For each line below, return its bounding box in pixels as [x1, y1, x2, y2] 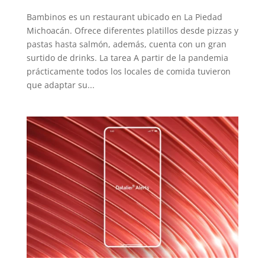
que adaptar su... [26, 79, 95, 91]
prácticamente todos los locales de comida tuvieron [26, 65, 231, 77]
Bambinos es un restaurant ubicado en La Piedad [26, 11, 222, 22]
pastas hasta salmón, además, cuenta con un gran [26, 38, 227, 50]
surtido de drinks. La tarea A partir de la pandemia [26, 51, 228, 63]
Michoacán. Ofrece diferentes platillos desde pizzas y [26, 24, 238, 36]
